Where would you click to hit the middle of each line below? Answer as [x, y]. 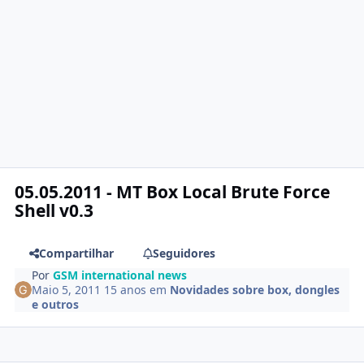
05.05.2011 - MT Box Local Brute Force [173, 191]
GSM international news [120, 275]
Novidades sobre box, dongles [255, 289]
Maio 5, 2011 [68, 289]
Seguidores [184, 253]
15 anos [126, 289]
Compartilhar [76, 253]
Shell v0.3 [54, 210]
